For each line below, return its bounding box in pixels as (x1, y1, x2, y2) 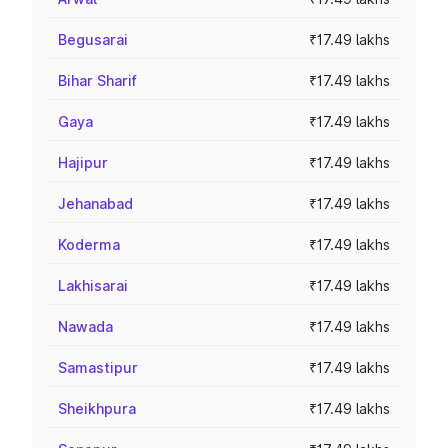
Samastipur (58, 359, 138, 376)
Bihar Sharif (58, 72, 137, 89)
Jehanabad (58, 195, 133, 212)
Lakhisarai (58, 277, 128, 294)
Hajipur (58, 154, 108, 171)
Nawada (58, 318, 113, 335)
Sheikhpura (58, 400, 136, 417)
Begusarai (58, 31, 128, 48)
